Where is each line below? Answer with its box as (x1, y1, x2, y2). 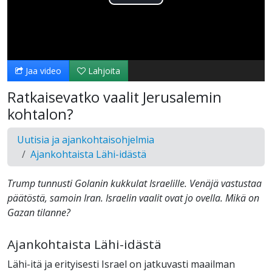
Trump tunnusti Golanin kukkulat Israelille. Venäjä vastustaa (7, 177, 262, 191)
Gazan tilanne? (7, 206, 70, 220)
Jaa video (23, 65, 61, 77)
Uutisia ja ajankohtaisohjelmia (17, 133, 154, 147)
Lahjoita (86, 65, 120, 77)
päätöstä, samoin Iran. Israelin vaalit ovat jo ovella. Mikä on (7, 191, 259, 205)
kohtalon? (7, 104, 73, 124)
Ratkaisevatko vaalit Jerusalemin (7, 87, 222, 107)
